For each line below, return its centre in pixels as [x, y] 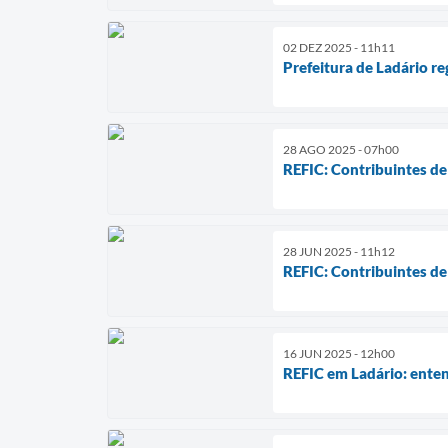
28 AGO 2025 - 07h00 [341, 149]
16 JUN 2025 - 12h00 [339, 353]
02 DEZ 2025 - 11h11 [339, 47]
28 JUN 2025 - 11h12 [339, 251]
